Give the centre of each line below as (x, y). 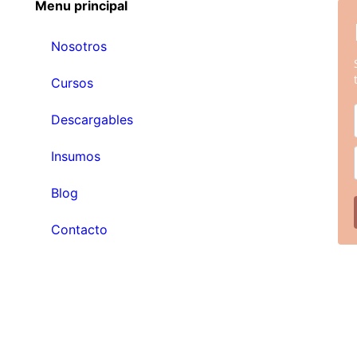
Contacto (79, 230)
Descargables (92, 120)
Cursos (72, 83)
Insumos (75, 157)
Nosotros (78, 47)
